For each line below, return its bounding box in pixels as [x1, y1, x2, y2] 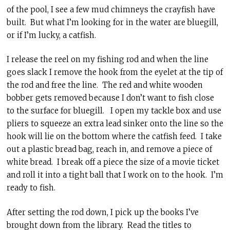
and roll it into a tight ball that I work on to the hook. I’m [6, 170, 223, 180]
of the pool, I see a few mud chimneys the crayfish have [6, 4, 215, 14]
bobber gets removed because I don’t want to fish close [6, 93, 214, 103]
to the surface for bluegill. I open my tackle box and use [6, 106, 221, 116]
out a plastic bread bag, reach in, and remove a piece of [6, 144, 212, 154]
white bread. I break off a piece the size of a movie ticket [6, 157, 219, 167]
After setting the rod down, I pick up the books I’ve [6, 207, 199, 217]
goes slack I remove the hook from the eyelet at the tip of [6, 67, 223, 77]
